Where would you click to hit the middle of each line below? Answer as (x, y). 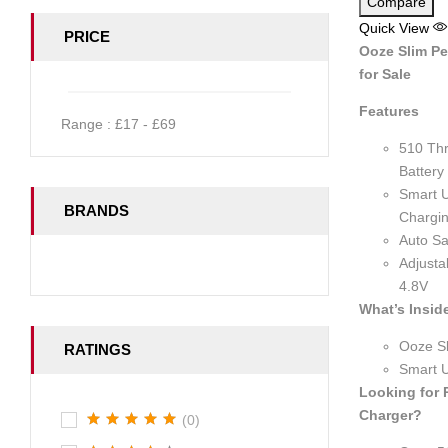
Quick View (395, 27)
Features (388, 110)
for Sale (384, 73)
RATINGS (97, 349)
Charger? (390, 414)
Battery (421, 170)
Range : (88, 124)
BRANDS (96, 210)
